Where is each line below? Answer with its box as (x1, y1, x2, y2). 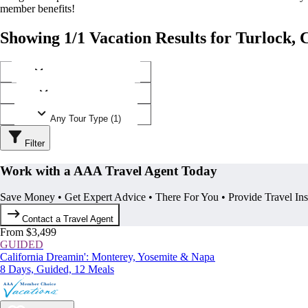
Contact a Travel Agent (22, 214, 114, 225)
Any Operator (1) (52, 91, 118, 102)
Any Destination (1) (47, 70, 124, 81)
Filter (25, 137, 45, 148)
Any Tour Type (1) (49, 113, 121, 124)
